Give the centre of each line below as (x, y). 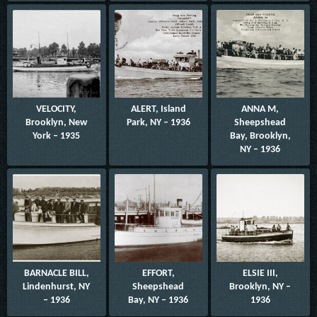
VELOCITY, (57, 109)
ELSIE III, (260, 273)
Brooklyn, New (57, 122)
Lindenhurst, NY (57, 287)
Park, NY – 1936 (158, 122)
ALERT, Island (158, 109)
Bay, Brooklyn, (260, 136)
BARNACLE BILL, (56, 273)
